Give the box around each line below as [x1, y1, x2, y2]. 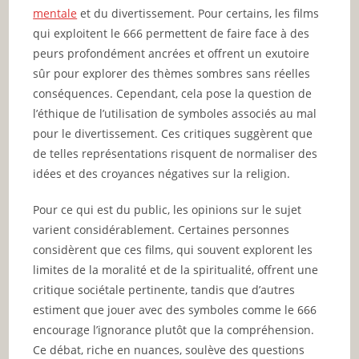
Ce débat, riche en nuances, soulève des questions [33, 341, 305, 357]
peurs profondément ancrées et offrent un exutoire [33, 45, 310, 61]
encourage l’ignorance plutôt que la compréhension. [33, 321, 315, 337]
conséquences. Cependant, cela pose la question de [33, 85, 313, 101]
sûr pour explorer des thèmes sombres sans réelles [33, 65, 311, 81]
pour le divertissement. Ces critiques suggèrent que [33, 125, 313, 141]
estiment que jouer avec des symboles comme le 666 [33, 301, 317, 317]
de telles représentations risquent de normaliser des [33, 145, 318, 161]
